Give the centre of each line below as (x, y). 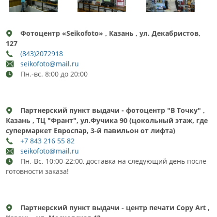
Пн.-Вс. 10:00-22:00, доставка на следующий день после (113, 161)
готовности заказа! (37, 171)
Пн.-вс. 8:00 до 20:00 (54, 74)
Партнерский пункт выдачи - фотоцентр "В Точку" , (113, 110)
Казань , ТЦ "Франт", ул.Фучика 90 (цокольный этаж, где (107, 121)
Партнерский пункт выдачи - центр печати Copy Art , (115, 208)
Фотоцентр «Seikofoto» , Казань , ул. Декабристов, (110, 33)
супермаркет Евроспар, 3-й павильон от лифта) (91, 131)
